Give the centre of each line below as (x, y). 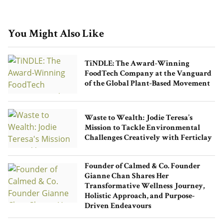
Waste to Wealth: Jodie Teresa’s (138, 119)
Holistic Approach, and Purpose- (139, 197)
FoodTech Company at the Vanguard (148, 74)
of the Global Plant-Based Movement (147, 84)
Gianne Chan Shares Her (126, 177)
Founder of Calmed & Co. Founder (142, 167)
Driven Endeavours (118, 207)
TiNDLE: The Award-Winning (137, 64)
